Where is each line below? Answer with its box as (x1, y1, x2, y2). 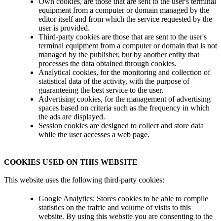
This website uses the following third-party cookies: (4, 175, 164, 184)
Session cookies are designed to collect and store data (38, 121, 204, 130)
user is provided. (38, 23, 90, 32)
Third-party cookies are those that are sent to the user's (38, 32, 207, 41)
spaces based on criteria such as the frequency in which (38, 103, 210, 112)
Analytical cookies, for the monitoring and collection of (38, 68, 210, 76)
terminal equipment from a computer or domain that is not (38, 41, 217, 50)
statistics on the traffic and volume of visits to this (38, 203, 191, 212)
